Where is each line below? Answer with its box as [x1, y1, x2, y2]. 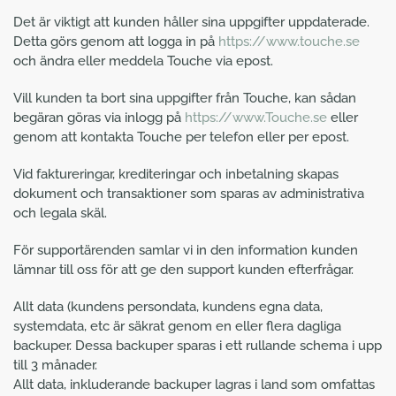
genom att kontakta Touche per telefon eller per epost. [13, 129, 349, 145]
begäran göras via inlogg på [13, 110, 185, 126]
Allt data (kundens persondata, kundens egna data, [13, 299, 323, 315]
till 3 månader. [13, 357, 97, 373]
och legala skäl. [13, 205, 107, 221]
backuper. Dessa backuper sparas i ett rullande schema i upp [13, 338, 382, 354]
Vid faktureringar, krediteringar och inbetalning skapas [13, 166, 339, 182]
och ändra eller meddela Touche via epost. [13, 53, 273, 69]
